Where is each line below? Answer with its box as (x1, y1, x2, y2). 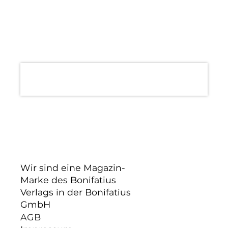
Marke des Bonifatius (20, 174, 116, 185)
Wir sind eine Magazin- (20, 162, 125, 173)
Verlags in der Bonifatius (20, 186, 131, 197)
